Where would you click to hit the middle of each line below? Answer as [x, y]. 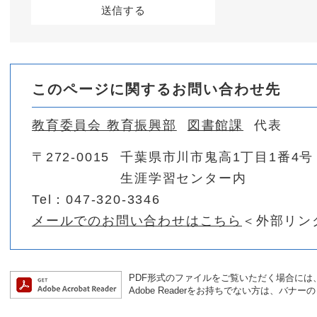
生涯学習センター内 [184, 178]
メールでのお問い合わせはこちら [137, 221]
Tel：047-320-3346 [96, 200]
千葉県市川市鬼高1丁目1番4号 [217, 157]
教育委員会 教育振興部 [104, 125]
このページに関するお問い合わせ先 [156, 89]
